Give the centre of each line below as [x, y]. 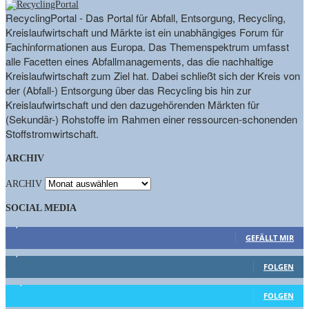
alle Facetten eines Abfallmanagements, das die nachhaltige [139, 61]
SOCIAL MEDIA [41, 208]
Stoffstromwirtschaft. [52, 133]
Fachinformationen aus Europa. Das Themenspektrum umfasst [147, 46]
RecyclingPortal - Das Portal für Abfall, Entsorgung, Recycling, [146, 17]
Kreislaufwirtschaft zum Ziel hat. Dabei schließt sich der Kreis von [153, 75]
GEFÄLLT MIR [270, 237]
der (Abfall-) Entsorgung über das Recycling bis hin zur [128, 90]
